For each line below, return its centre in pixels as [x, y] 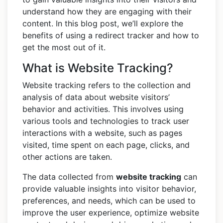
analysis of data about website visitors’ [96, 97]
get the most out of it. [64, 48]
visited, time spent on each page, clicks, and [106, 145]
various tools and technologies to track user [106, 121]
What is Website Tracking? [98, 68]
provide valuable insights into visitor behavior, [109, 189]
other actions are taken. [67, 157]
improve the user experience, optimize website [111, 213]
